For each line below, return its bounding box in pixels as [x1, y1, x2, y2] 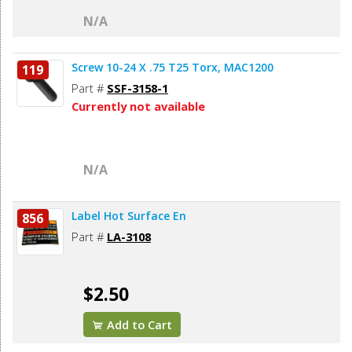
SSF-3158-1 [107, 80, 168, 97]
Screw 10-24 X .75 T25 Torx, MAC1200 [71, 60, 273, 75]
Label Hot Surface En [71, 208, 186, 224]
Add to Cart [104, 317, 173, 333]
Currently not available [71, 98, 205, 115]
